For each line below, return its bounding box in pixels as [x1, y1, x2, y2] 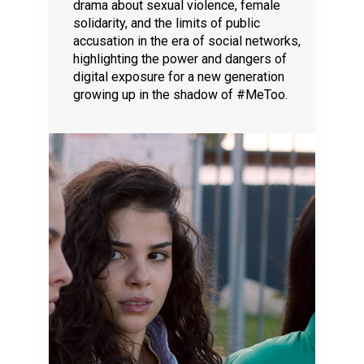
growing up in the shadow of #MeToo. [73, 86, 288, 102]
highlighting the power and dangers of [73, 50, 287, 67]
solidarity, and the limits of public [73, 15, 260, 31]
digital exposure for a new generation [73, 68, 284, 84]
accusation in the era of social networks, [73, 32, 301, 49]
